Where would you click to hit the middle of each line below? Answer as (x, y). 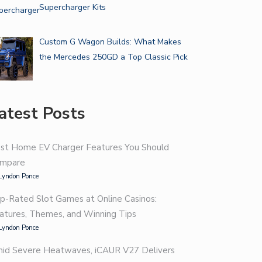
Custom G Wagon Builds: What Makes (110, 42)
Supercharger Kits (72, 8)
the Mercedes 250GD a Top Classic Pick (113, 57)
